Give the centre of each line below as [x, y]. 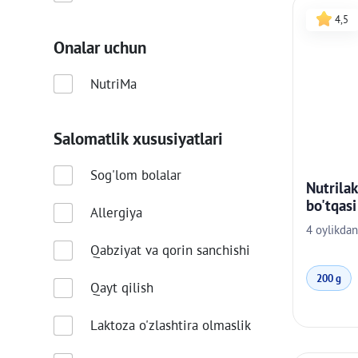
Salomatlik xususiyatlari [139, 139]
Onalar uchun [100, 48]
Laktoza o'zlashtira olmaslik [195, 325]
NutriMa [113, 84]
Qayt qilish [121, 288]
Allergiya [116, 213]
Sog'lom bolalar [135, 175]
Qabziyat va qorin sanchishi [197, 250]
